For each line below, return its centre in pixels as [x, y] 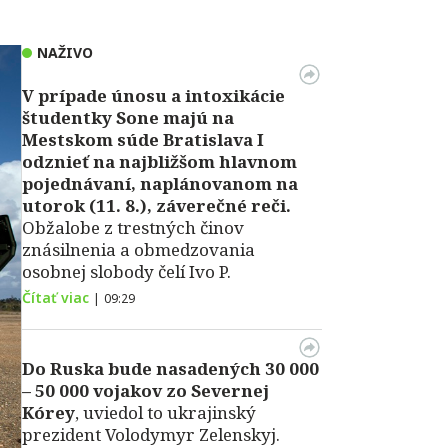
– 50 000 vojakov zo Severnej [145, 390]
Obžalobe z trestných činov [133, 227]
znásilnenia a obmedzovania [138, 249]
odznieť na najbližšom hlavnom [159, 161]
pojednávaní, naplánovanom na [160, 183]
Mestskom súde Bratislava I [143, 139]
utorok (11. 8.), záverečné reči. [156, 205]
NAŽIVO [65, 52]
